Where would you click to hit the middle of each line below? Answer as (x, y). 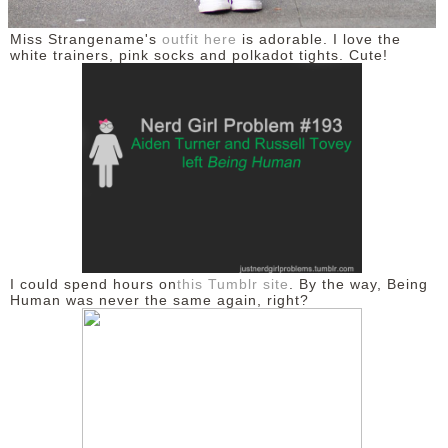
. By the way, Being (358, 285)
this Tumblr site (233, 285)
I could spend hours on (96, 285)
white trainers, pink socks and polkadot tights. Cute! (201, 56)
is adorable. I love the (319, 40)
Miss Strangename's (83, 40)
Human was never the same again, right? (162, 301)
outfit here (197, 40)
